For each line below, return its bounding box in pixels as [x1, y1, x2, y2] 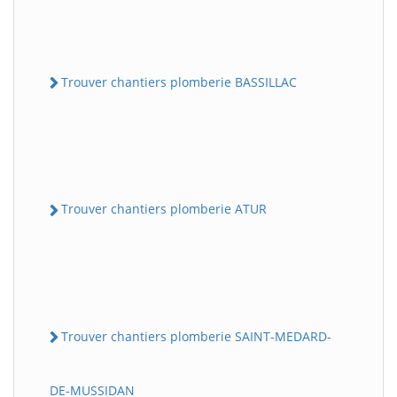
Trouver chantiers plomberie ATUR [61, 200, 267, 218]
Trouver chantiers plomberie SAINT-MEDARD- [61, 327, 331, 345]
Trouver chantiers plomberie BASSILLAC [61, 74, 297, 90]
